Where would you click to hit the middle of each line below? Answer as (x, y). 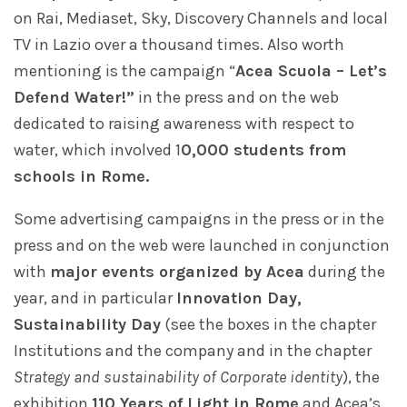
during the (345, 272)
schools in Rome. (81, 177)
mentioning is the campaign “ (124, 71)
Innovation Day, (239, 298)
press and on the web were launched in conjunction (202, 246)
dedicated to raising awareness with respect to (184, 124)
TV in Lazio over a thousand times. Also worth (179, 45)
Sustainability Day (87, 325)
